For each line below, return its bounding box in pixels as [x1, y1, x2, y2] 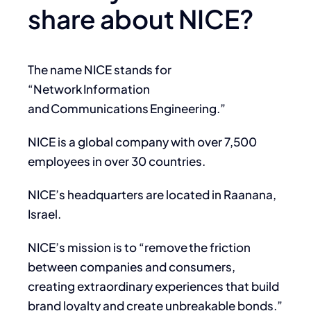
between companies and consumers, [28, 258, 235, 274]
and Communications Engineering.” [28, 100, 226, 116]
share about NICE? [28, 2, 254, 35]
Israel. [28, 205, 61, 221]
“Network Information [28, 81, 150, 96]
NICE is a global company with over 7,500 [28, 133, 257, 149]
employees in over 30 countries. [28, 153, 205, 169]
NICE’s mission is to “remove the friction [28, 239, 251, 255]
